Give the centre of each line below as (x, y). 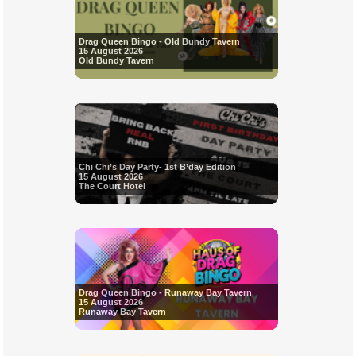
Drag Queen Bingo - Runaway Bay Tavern (165, 293)
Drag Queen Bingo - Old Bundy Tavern (159, 42)
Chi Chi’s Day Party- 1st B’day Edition (157, 167)
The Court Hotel (112, 186)
